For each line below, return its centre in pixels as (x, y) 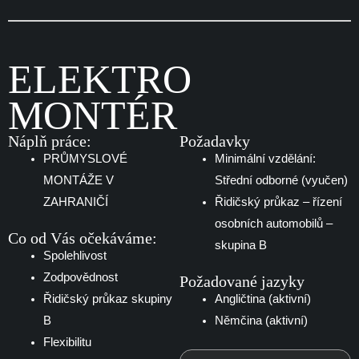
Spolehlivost (75, 256)
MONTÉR (93, 116)
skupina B (240, 246)
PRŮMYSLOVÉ (85, 159)
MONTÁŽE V (78, 181)
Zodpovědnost (80, 278)
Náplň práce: (50, 141)
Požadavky (215, 141)
